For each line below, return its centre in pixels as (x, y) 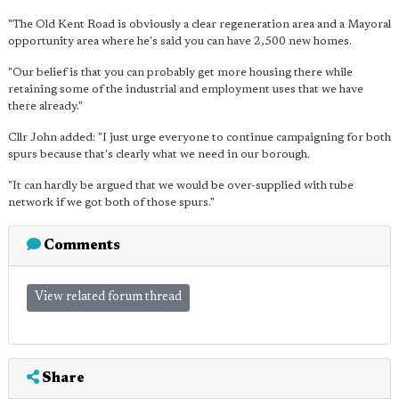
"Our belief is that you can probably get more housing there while (180, 73)
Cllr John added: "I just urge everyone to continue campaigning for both (199, 138)
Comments (81, 246)
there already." (45, 106)
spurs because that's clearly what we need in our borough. (159, 155)
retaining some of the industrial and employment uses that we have (186, 90)
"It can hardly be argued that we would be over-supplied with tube (181, 186)
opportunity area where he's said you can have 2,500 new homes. (180, 41)
